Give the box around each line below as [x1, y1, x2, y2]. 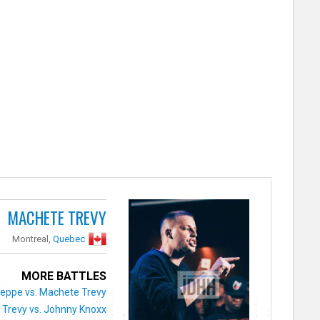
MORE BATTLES [21, 269, 107, 283]
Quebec [53, 233, 86, 244]
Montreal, [12, 233, 54, 244]
